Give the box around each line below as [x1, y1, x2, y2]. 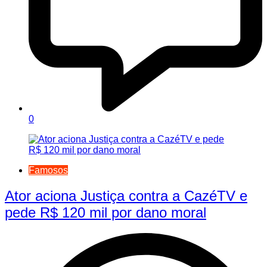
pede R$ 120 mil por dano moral [5, 204, 206, 221]
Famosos [29, 164, 68, 175]
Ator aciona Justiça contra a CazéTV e [5, 187, 247, 204]
